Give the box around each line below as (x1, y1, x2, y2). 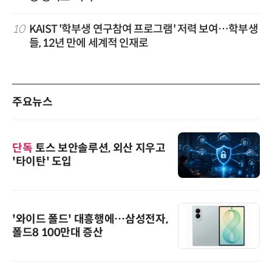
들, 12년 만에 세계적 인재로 (29, 36, 149, 50)
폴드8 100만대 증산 (12, 226, 103, 240)
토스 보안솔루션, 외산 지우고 (35, 141, 166, 155)
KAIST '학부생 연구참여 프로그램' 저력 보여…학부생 (29, 22, 258, 36)
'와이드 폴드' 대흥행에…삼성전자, (12, 212, 168, 226)
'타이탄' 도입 (12, 155, 72, 169)
